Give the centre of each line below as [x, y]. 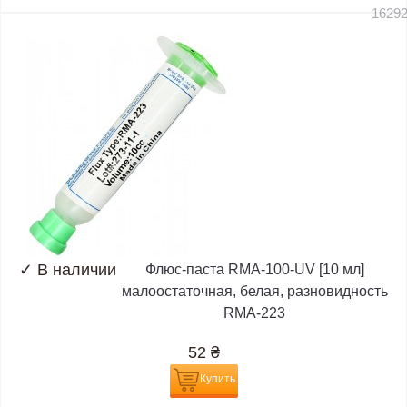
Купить [217, 378]
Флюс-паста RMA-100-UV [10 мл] [254, 269]
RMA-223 [254, 313]
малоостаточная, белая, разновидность [254, 291]
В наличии [77, 269]
